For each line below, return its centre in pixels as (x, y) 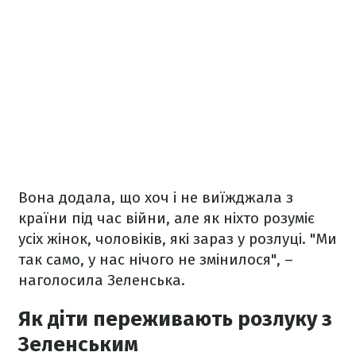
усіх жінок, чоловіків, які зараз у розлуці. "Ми (178, 239)
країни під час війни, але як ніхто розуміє (166, 218)
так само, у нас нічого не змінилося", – (156, 259)
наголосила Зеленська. (104, 280)
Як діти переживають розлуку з (175, 319)
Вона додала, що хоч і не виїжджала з (156, 197)
